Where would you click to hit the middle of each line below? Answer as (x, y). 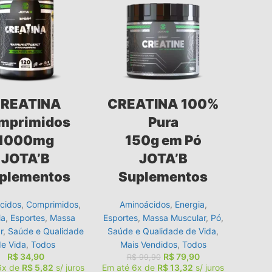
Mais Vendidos (148, 244)
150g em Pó (163, 140)
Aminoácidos (144, 204)
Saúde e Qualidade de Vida (162, 231)
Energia (189, 204)
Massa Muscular (174, 217)
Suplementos (163, 176)
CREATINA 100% (163, 104)
